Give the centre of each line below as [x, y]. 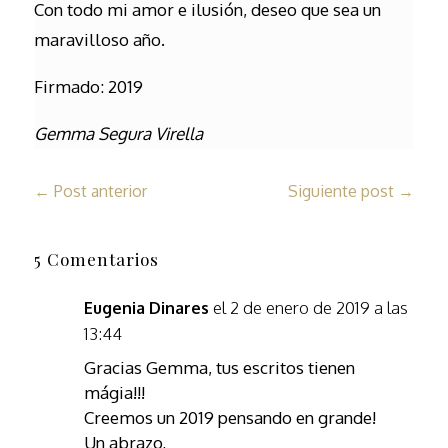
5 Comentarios [96, 259]
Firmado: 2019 [88, 86]
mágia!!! [114, 392]
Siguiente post [341, 191]
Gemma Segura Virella [118, 133]
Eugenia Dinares [146, 308]
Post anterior [100, 191]
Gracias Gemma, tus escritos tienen [219, 367]
